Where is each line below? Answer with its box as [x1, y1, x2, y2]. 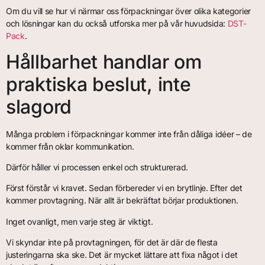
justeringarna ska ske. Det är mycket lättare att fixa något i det [6, 250, 238, 260]
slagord [6, 95, 72, 118]
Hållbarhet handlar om [6, 50, 202, 73]
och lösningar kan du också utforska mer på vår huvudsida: [6, 18, 228, 29]
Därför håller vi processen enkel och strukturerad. [6, 162, 188, 173]
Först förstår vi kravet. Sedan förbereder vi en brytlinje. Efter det [6, 183, 243, 193]
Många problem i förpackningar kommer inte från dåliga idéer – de [6, 128, 252, 139]
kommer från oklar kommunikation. [6, 141, 134, 151]
